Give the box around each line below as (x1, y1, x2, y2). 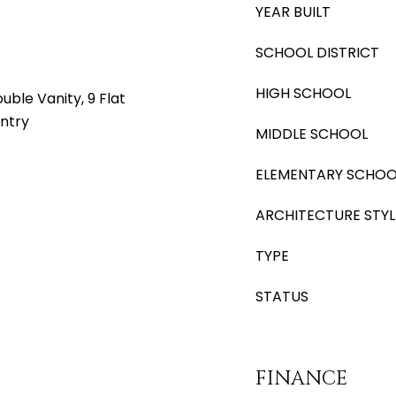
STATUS (255, 286, 308, 307)
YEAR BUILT (255, 2, 331, 22)
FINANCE (255, 366, 347, 392)
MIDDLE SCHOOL (255, 124, 368, 144)
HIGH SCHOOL (255, 83, 351, 103)
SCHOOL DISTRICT (255, 42, 379, 63)
